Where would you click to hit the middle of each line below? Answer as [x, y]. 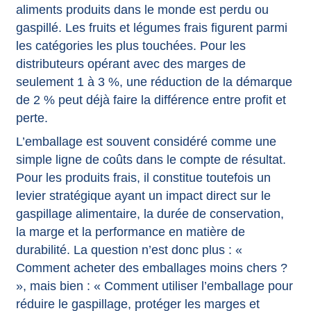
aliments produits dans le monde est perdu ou [142, 9]
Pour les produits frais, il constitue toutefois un [143, 177]
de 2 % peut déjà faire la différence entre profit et [151, 100]
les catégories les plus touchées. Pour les [131, 45]
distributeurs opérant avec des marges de [131, 64]
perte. [32, 118]
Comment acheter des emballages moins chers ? [151, 268]
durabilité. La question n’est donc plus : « [129, 250]
